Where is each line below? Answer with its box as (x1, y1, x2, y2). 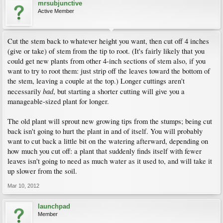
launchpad (38, 203, 70, 210)
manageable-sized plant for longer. (7, 97, 109, 106)
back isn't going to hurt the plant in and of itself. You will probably (7, 126, 203, 136)
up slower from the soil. (7, 166, 77, 176)
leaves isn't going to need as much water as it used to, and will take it (7, 156, 212, 166)
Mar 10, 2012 (7, 183, 39, 189)
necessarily (7, 87, 43, 96)
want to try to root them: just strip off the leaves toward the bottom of (7, 66, 210, 76)
